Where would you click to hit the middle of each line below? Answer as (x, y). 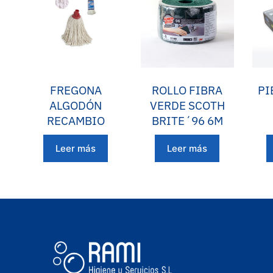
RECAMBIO (76, 120)
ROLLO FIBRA (187, 90)
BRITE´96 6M (187, 120)
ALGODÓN (76, 105)
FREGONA (76, 90)
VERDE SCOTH (187, 105)
